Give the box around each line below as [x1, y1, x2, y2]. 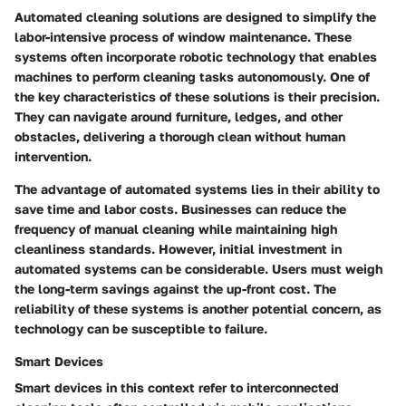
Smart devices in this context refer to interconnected [14, 380, 339, 396]
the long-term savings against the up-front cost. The [14, 281, 336, 297]
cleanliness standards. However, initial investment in [14, 241, 342, 257]
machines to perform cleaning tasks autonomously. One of [14, 69, 370, 85]
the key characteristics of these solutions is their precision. [14, 89, 380, 105]
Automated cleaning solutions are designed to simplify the [14, 9, 376, 25]
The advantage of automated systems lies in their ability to [14, 181, 380, 198]
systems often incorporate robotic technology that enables [14, 49, 377, 65]
